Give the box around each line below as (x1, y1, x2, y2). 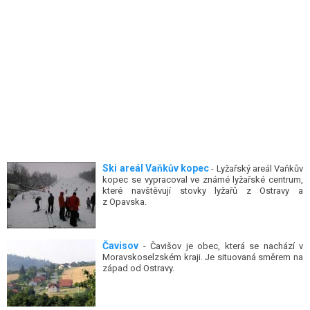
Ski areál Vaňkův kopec (102, 163, 210, 174)
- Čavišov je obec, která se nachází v (138, 241, 303, 252)
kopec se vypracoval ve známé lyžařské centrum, (102, 174, 303, 185)
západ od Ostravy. (102, 263, 175, 274)
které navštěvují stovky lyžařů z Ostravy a (102, 185, 303, 196)
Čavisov (102, 240, 139, 252)
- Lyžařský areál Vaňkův (209, 163, 304, 174)
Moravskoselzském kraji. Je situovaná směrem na (102, 252, 303, 263)
